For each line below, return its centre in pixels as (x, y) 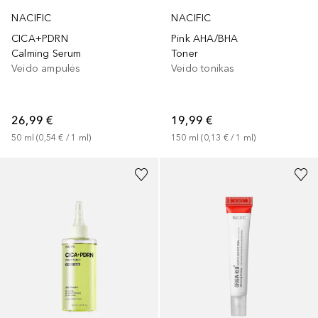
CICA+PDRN (40, 39)
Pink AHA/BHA (205, 39)
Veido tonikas (203, 69)
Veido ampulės (46, 69)
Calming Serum (46, 54)
